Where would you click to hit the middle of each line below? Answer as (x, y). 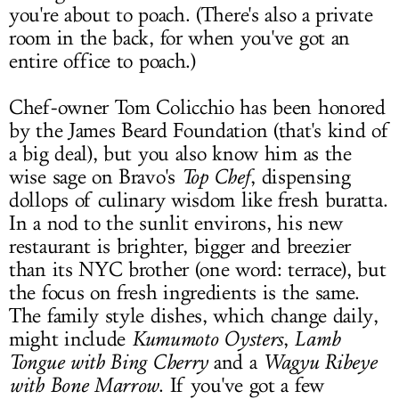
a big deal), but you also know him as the (180, 154)
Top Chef (216, 177)
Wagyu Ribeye (320, 362)
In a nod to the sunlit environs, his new (176, 224)
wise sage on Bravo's (95, 177)
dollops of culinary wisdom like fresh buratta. (199, 200)
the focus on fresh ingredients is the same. (185, 293)
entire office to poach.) (102, 61)
